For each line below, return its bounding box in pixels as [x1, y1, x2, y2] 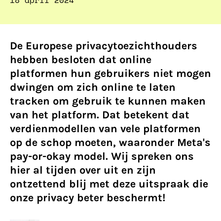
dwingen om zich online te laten [10, 81, 176, 94]
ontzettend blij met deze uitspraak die [10, 178, 208, 190]
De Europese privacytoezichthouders [10, 39, 197, 52]
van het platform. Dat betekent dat [10, 109, 189, 121]
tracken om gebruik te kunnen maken [10, 95, 206, 108]
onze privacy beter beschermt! [10, 191, 165, 204]
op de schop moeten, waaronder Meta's [10, 136, 211, 149]
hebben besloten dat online [10, 53, 151, 66]
